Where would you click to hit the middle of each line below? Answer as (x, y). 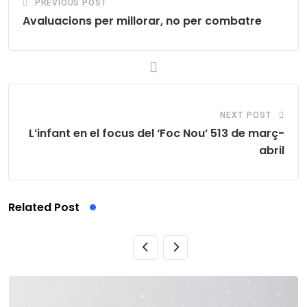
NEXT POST (246, 115)
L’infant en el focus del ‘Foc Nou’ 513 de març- (157, 133)
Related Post (44, 207)
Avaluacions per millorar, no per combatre (142, 21)
